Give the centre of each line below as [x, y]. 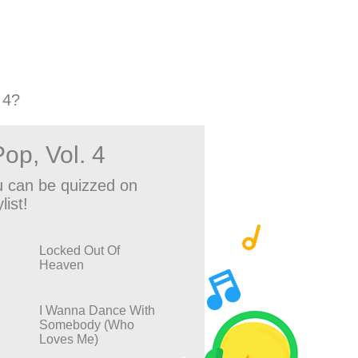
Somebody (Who [87, 325]
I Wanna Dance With [97, 310]
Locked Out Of [80, 251]
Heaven [62, 265]
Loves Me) [69, 339]
